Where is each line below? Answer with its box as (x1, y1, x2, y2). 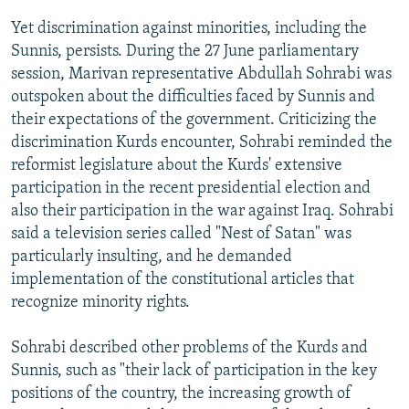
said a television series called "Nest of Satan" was (11, 225, 351, 243)
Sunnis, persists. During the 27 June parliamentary (11, 42, 359, 60)
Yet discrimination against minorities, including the (11, 19, 367, 37)
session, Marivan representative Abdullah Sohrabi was (11, 65, 392, 83)
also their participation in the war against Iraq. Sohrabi (11, 202, 393, 220)
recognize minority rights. (11, 293, 190, 311)
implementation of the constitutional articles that (11, 270, 354, 288)
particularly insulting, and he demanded (11, 247, 292, 266)
